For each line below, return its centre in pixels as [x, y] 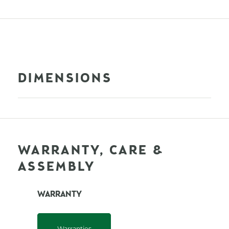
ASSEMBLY [57, 167]
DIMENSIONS [65, 79]
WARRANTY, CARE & [90, 151]
